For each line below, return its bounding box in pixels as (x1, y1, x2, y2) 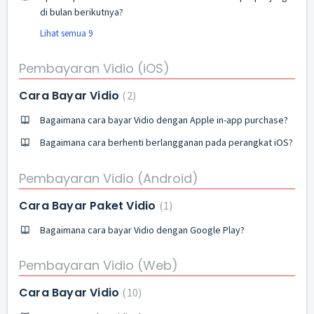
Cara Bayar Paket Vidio (19, 197, 159, 214)
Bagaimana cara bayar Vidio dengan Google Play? (40, 223, 245, 236)
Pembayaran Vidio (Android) (19, 169, 198, 187)
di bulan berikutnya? (40, 5, 123, 18)
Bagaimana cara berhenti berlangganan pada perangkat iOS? (40, 136, 293, 149)
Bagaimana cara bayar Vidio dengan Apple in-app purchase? (40, 114, 288, 126)
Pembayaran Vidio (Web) (19, 257, 178, 274)
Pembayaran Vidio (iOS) (19, 60, 170, 77)
